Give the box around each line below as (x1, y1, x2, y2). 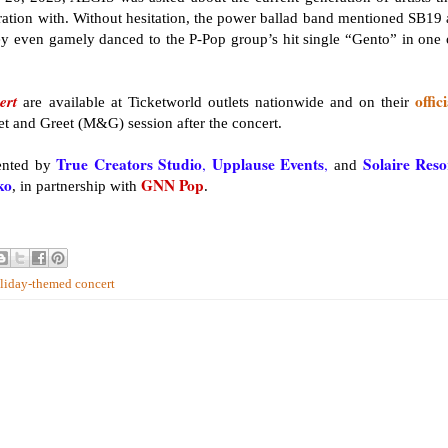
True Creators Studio (56, 153, 203, 176)
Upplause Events (211, 153, 325, 176)
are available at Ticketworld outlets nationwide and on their (23, 93, 415, 111)
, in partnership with (12, 177, 141, 195)
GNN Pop (141, 174, 204, 197)
